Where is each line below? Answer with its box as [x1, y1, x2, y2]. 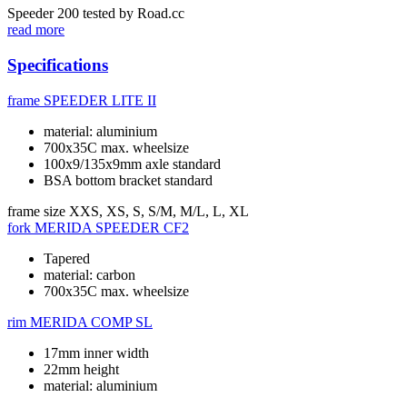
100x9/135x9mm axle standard [44, 155, 221, 172]
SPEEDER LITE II [44, 92, 156, 108]
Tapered [44, 250, 90, 266]
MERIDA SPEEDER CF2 [35, 219, 189, 235]
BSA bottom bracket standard [44, 172, 213, 188]
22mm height [44, 361, 119, 377]
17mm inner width [44, 344, 149, 361]
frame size [7, 203, 65, 219]
